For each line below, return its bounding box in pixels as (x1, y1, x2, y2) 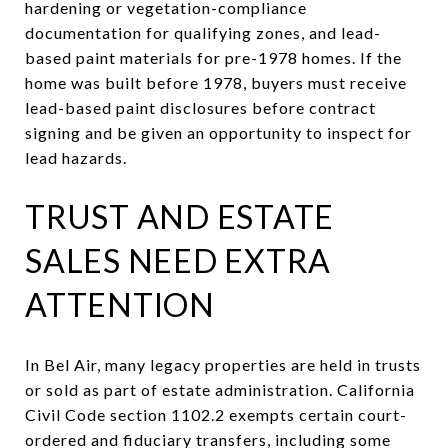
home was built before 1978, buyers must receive (25, 72, 407, 92)
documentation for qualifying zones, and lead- (25, 22, 381, 42)
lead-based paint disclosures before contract (25, 97, 376, 117)
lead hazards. (25, 147, 127, 167)
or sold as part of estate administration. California (25, 379, 415, 399)
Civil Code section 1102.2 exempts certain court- (25, 404, 407, 424)
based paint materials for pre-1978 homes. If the (25, 47, 402, 67)
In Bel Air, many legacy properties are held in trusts (25, 354, 421, 374)
